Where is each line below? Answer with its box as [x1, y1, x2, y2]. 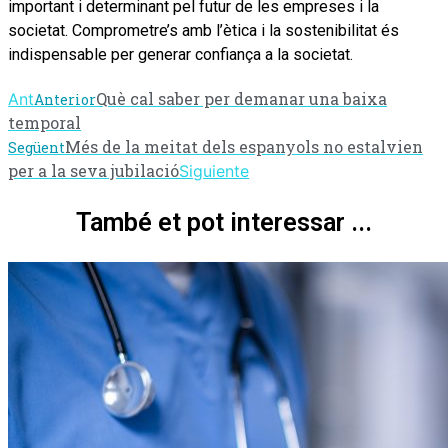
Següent [8, 138, 65, 157]
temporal [8, 112, 81, 133]
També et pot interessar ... [76, 207, 372, 237]
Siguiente [179, 161, 249, 181]
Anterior [34, 90, 96, 109]
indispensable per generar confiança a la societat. [8, 45, 353, 64]
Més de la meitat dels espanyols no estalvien [65, 136, 423, 157]
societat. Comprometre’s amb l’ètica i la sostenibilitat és [8, 21, 399, 40]
